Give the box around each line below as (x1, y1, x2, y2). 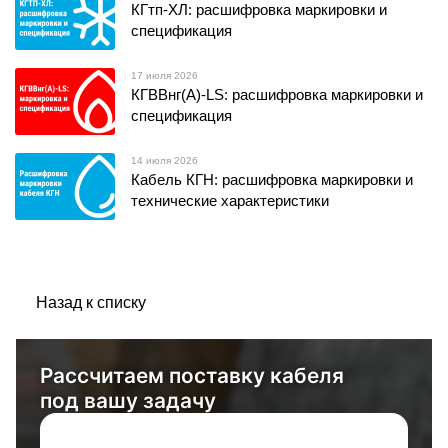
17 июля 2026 (137, 70, 198, 82)
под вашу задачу (40, 388, 216, 414)
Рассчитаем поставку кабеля (40, 363, 344, 389)
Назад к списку (36, 294, 146, 312)
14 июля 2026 (137, 155, 198, 167)
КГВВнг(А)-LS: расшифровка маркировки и (131, 86, 423, 104)
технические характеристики (131, 192, 329, 210)
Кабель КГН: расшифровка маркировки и (131, 171, 413, 189)
